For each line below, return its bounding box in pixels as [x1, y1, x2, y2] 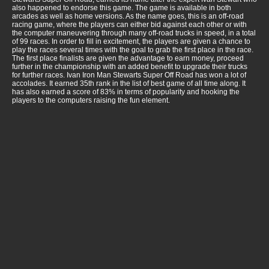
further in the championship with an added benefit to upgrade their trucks [12, 62, 247, 71]
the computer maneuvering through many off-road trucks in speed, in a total [12, 29, 256, 38]
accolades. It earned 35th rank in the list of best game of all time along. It [12, 79, 246, 88]
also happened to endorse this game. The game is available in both [12, 4, 231, 13]
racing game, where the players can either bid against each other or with [12, 20, 247, 29]
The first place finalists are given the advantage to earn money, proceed [12, 54, 244, 63]
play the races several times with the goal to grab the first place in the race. [12, 46, 253, 55]
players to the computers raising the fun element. [12, 96, 170, 105]
